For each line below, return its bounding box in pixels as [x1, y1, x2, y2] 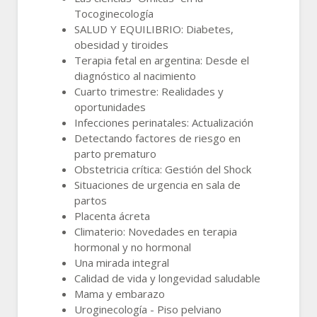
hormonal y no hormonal [74, 239, 191, 254]
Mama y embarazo [74, 286, 165, 301]
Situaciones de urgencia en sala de [74, 177, 241, 192]
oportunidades [74, 99, 146, 114]
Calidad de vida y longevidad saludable [74, 270, 260, 285]
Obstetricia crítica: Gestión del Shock [74, 161, 251, 176]
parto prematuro [74, 146, 156, 161]
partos [74, 192, 107, 207]
